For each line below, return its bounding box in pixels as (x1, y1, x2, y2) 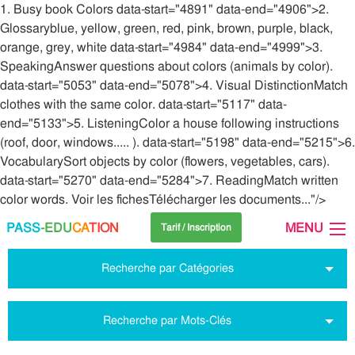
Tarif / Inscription (160, 221, 231, 234)
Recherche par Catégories (101, 261, 234, 275)
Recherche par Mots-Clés (103, 313, 232, 327)
